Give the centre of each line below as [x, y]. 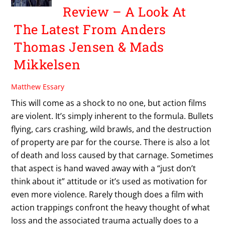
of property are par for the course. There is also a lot [111, 142]
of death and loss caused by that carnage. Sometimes [113, 155]
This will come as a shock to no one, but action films [109, 103]
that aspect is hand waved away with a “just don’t [104, 168]
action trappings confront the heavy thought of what [111, 207]
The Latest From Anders [90, 29]
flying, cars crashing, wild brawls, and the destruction [111, 129]
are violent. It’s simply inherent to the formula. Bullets [113, 116]
